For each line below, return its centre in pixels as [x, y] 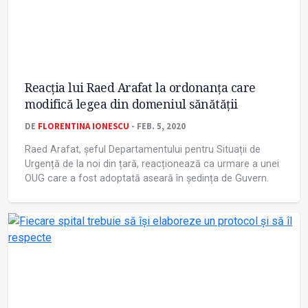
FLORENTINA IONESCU [84, 126]
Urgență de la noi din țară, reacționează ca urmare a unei [152, 164]
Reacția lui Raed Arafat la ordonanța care [140, 88]
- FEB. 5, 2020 [157, 126]
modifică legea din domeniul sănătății [131, 104]
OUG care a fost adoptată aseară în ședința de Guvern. [147, 179]
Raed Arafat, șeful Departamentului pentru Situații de [143, 150]
